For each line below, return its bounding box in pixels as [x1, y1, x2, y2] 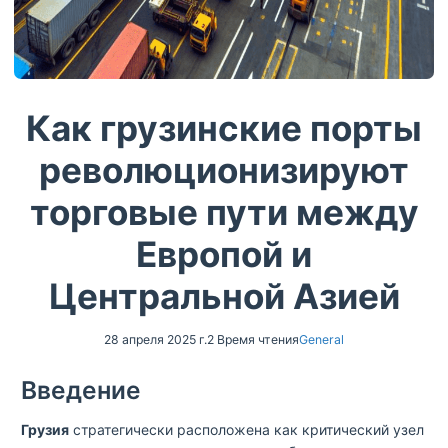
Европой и [136, 233, 312, 275]
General [299, 332, 344, 347]
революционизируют [39, 149, 409, 191]
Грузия [21, 421, 69, 438]
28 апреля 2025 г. [104, 332, 207, 347]
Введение [21, 375, 141, 405]
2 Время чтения [207, 332, 299, 347]
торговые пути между [29, 191, 419, 233]
